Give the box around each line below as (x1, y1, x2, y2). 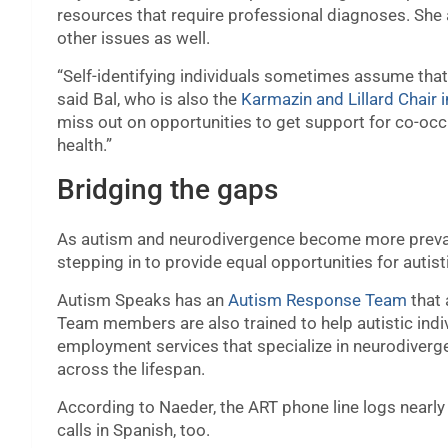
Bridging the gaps (57, 173, 278, 207)
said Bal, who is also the (57, 89, 241, 110)
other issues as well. (57, 28, 210, 49)
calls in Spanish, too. (57, 420, 210, 441)
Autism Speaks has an (57, 290, 228, 311)
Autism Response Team (228, 290, 407, 311)
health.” (57, 135, 112, 156)
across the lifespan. (57, 359, 205, 380)
